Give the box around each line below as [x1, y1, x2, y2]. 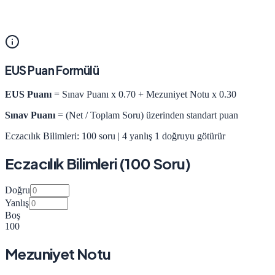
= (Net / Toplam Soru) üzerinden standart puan [55, 109, 238, 120]
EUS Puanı [5, 88, 52, 99]
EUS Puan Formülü [5, 63, 99, 77]
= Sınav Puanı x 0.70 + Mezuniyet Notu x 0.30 [52, 88, 236, 99]
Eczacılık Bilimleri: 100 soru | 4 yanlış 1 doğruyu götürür [5, 130, 225, 141]
